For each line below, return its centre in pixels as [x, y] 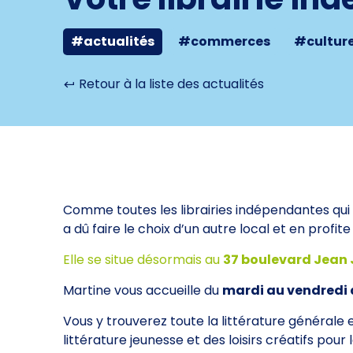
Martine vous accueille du [143, 291]
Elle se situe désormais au [143, 260]
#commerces [224, 41]
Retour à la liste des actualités [170, 84]
